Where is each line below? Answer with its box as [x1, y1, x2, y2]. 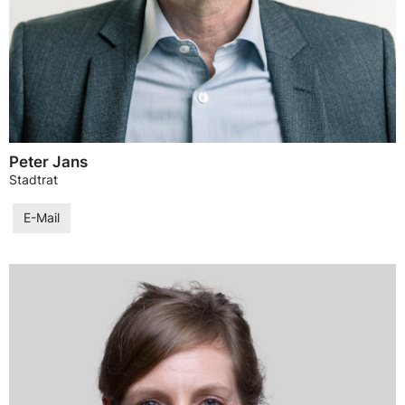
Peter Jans [9, 153, 88, 172]
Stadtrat [9, 173, 58, 188]
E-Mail [24, 211, 60, 226]
